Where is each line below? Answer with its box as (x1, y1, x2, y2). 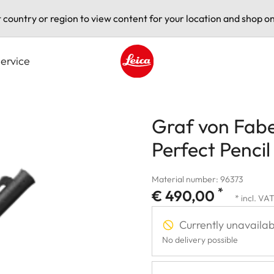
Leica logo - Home (120, 78, 199, 91)
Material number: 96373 (152, 173, 243, 185)
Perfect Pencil (152, 136, 270, 161)
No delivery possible (162, 234, 238, 245)
